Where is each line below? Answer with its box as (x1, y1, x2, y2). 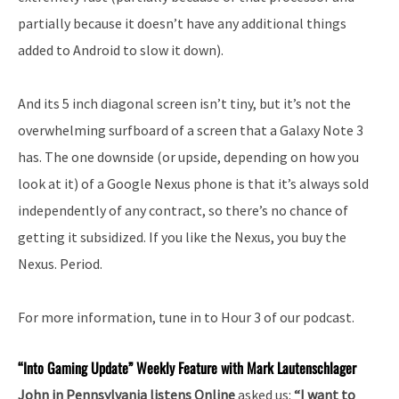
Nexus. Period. (18, 254, 102, 273)
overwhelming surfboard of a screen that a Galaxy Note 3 (18, 120, 363, 139)
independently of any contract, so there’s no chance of (18, 200, 348, 219)
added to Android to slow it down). (18, 40, 224, 59)
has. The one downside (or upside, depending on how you (18, 147, 359, 166)
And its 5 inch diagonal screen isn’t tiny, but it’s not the (18, 94, 351, 112)
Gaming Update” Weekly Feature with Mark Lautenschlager (44, 356, 356, 379)
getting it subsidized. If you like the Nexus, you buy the (18, 227, 346, 246)
